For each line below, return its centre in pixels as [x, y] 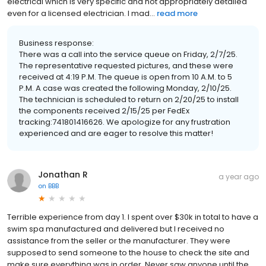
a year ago [239, 176]
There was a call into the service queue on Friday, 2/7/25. [128, 54]
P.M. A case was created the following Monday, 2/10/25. [125, 88]
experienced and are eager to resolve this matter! [116, 133]
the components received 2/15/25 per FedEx [104, 110]
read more [177, 13]
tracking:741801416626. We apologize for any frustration [125, 122]
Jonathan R [63, 174]
